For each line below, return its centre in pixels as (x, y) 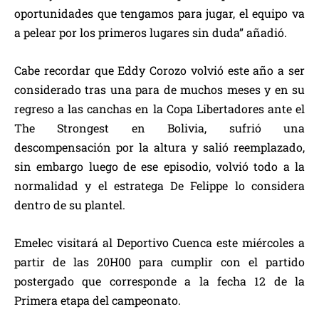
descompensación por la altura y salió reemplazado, (159, 147)
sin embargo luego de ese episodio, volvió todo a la (159, 167)
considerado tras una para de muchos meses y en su (159, 90)
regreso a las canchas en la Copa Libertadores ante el (159, 109)
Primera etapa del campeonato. (98, 300)
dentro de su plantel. (70, 205)
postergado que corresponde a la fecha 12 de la (159, 281)
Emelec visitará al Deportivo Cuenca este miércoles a (159, 243)
